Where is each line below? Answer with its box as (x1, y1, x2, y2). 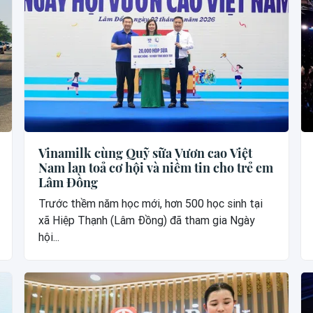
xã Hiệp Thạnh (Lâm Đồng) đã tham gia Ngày (38, 214, 256, 228)
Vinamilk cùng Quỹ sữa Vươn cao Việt (38, 145, 253, 162)
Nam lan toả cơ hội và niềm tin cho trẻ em (38, 159, 274, 177)
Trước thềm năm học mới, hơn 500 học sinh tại (38, 197, 263, 211)
